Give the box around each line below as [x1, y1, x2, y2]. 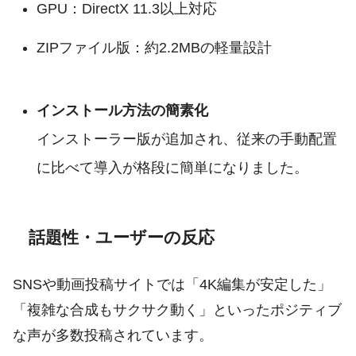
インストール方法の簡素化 [36, 102, 208, 118]
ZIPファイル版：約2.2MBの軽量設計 [36, 40, 272, 56]
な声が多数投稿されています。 [13, 327, 213, 344]
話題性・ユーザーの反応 [29, 228, 215, 247]
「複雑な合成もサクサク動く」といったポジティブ [13, 302, 342, 319]
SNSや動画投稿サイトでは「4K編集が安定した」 [13, 277, 331, 293]
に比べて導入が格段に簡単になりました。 [36, 159, 308, 176]
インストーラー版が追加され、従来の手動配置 [36, 130, 337, 147]
